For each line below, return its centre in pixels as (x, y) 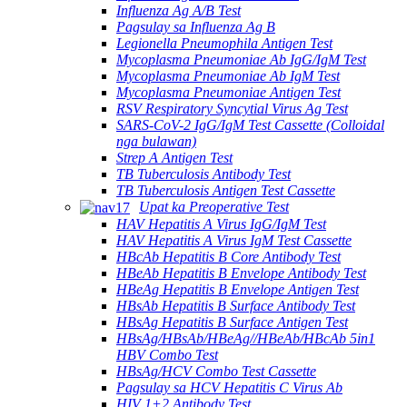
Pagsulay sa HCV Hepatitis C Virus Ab (229, 387)
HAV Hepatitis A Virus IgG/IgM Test (221, 223)
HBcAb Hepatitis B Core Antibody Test (228, 256)
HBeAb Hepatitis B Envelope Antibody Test (241, 273)
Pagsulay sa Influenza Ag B (196, 26)
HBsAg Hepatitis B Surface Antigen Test (232, 322)
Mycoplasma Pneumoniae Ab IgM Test (228, 75)
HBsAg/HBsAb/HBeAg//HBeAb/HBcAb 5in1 (246, 338)
